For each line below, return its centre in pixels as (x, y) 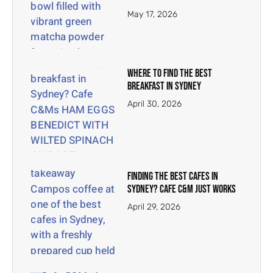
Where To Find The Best (170, 74)
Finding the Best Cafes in (173, 176)
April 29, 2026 (154, 207)
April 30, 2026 (155, 104)
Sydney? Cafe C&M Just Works (182, 189)
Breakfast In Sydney (165, 87)
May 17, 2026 (153, 14)
